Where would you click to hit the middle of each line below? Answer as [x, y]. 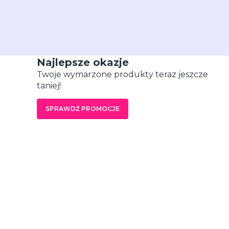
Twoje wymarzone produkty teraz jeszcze [122, 74]
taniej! [49, 85]
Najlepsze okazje [83, 62]
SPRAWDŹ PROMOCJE [83, 108]
